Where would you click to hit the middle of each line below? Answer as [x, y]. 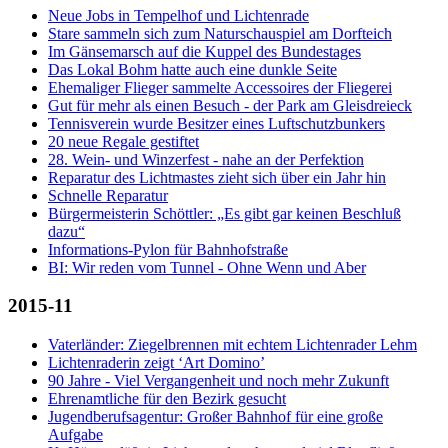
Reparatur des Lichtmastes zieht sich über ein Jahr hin [217, 177]
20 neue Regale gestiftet [123, 141]
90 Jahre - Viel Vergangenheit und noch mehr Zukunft [218, 381]
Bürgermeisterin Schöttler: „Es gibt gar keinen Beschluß [224, 213]
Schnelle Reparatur [108, 195]
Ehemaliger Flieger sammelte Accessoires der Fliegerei [220, 87]
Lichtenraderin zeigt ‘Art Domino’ [156, 363]
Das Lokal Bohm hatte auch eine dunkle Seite [192, 69]
